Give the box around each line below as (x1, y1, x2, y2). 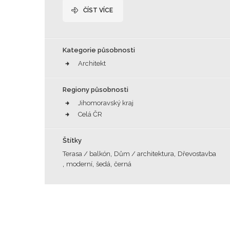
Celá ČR (78, 110, 102, 118)
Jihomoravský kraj (78, 99, 133, 107)
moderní (66, 160, 92, 168)
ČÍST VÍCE (83, 7, 113, 14)
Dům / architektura (114, 150, 174, 158)
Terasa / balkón (63, 150, 110, 158)
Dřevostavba (178, 150, 216, 158)
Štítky (63, 137, 82, 144)
